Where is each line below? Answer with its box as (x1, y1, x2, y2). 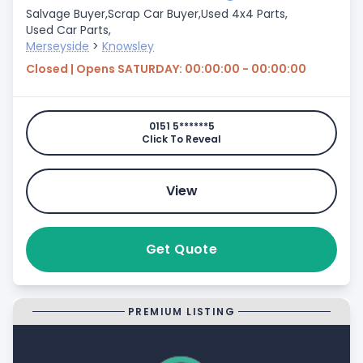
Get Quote (145, 240, 218, 258)
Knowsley (102, 38, 154, 54)
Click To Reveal (142, 132, 221, 146)
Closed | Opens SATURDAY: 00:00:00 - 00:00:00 (26, 61, 306, 77)
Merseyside (26, 38, 89, 54)
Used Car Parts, (26, 22, 111, 38)
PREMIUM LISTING (128, 304, 235, 318)
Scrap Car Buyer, (108, 6, 201, 22)
